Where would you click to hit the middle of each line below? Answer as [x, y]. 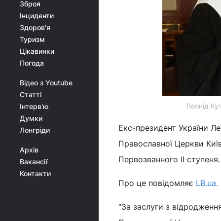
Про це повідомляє [157, 183]
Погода [32, 63]
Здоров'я [35, 27]
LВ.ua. [207, 183]
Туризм [32, 39]
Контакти [35, 173]
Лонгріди [35, 130]
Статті [31, 94]
